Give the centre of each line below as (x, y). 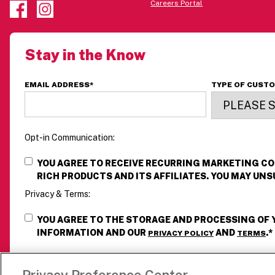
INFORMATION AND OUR (92, 233)
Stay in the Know (85, 54)
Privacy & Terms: (57, 194)
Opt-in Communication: (70, 138)
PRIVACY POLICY (181, 234)
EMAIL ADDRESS (57, 85)
